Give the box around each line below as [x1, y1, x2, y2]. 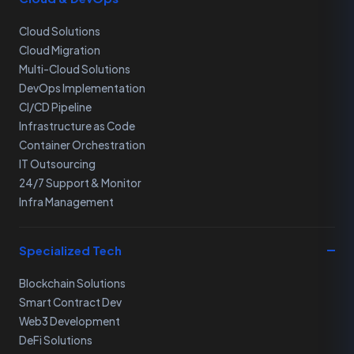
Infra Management [19, 195, 114, 209]
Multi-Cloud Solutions [19, 62, 130, 76]
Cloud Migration [19, 43, 100, 57]
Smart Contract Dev [19, 296, 122, 309]
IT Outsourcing [19, 157, 96, 171]
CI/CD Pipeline [19, 100, 92, 114]
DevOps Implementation [19, 81, 145, 95]
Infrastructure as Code [19, 119, 135, 133]
